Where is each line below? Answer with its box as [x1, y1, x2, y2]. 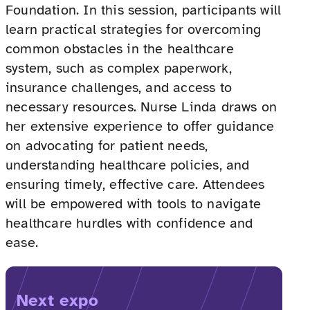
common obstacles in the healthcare [6, 40, 234, 58]
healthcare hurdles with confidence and [6, 215, 253, 232]
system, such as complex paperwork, [6, 60, 232, 77]
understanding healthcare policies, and [6, 156, 250, 174]
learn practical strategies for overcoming [6, 21, 262, 39]
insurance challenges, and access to [6, 79, 232, 97]
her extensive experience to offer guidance [6, 118, 275, 136]
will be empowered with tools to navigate [6, 195, 262, 213]
